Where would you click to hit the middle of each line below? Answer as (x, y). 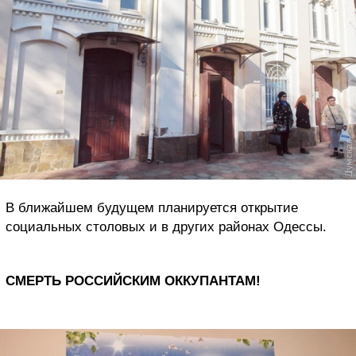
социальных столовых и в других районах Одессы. (166, 226)
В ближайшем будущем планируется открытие (152, 207)
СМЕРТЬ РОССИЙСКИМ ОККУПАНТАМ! (133, 281)
